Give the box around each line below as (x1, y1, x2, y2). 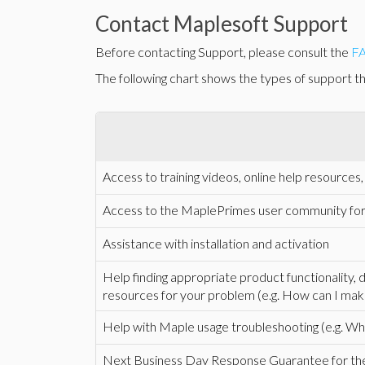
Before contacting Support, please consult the (95, 44, 351, 59)
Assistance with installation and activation (103, 235, 329, 251)
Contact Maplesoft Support (95, 11, 348, 37)
